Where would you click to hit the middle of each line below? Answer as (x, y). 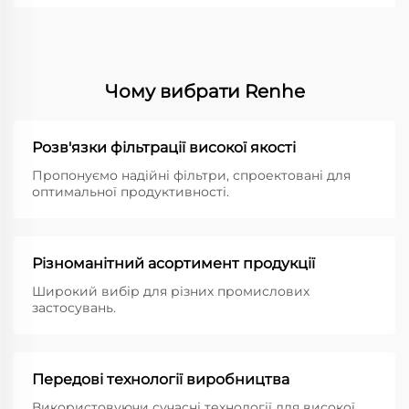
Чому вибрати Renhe (204, 91)
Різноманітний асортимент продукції (173, 263)
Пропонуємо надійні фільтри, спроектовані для (191, 175)
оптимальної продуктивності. (131, 192)
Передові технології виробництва (161, 379)
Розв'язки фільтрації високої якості (164, 147)
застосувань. (74, 308)
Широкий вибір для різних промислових (171, 291)
